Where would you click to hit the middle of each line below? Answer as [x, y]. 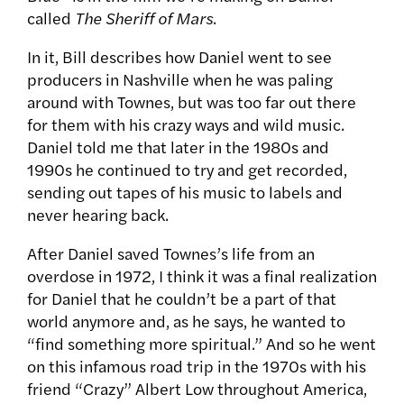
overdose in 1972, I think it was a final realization [202, 276]
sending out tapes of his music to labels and [185, 192]
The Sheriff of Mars [144, 18]
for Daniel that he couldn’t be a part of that [182, 298]
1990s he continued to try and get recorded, [187, 170]
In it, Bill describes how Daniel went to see [179, 57]
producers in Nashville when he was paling [180, 79]
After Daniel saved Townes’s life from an [171, 253]
